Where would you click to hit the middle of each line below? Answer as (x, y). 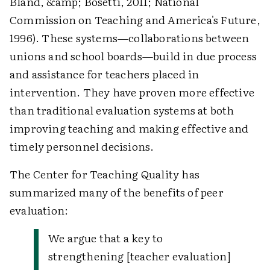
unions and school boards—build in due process (133, 56)
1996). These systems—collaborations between (130, 38)
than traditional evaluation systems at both (122, 110)
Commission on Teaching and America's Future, (135, 20)
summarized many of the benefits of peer (117, 192)
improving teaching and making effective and (129, 128)
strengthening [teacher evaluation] (140, 256)
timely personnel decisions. (82, 146)
